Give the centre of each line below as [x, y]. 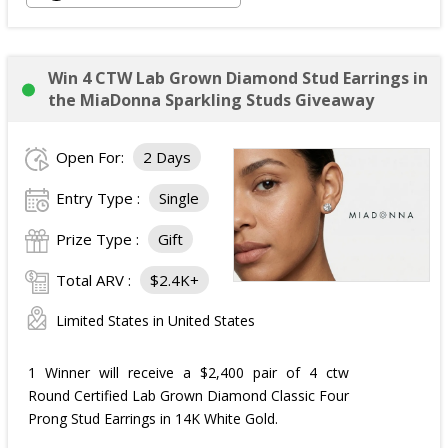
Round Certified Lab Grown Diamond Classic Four [189, 395]
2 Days [167, 157]
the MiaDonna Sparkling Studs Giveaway [211, 100]
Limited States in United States [155, 320]
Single [179, 198]
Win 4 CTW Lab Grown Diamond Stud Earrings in [238, 78]
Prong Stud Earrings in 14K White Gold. [153, 418]
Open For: [92, 157]
